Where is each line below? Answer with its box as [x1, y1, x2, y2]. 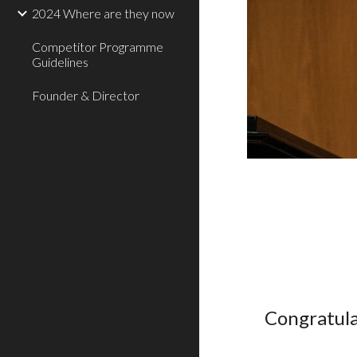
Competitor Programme [32, 39, 163, 54]
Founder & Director [32, 88, 139, 103]
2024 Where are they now [32, 6, 175, 21]
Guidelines [32, 54, 88, 69]
